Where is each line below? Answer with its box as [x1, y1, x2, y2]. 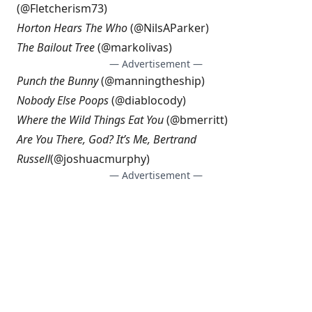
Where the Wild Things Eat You [17, 112, 164, 127]
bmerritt [180, 112, 224, 127]
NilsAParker [143, 20, 205, 36]
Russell [17, 151, 50, 166]
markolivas [111, 40, 169, 55]
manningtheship [114, 73, 201, 88]
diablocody [125, 93, 182, 108]
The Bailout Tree [17, 40, 95, 55]
